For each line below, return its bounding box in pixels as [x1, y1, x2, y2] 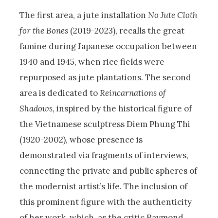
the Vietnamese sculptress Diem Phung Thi [19, 119, 190, 130]
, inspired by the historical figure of [53, 103, 192, 114]
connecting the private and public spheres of [19, 165, 197, 177]
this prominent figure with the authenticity [19, 197, 192, 208]
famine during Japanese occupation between [19, 41, 197, 52]
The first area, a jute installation [19, 10, 148, 21]
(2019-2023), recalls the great [68, 25, 184, 36]
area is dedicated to [19, 88, 100, 99]
